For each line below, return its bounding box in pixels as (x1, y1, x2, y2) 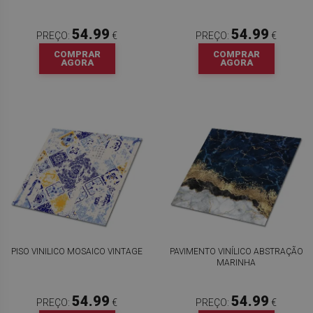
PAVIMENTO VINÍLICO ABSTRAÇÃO (169, 247, 303, 256)
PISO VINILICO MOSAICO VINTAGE (11, 247, 143, 256)
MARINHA (217, 258, 256, 268)
